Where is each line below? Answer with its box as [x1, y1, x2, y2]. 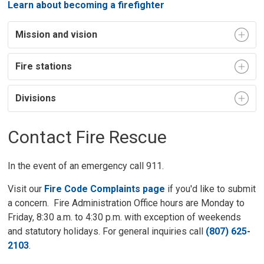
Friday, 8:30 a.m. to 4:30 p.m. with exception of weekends [8, 212, 242, 223]
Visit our [8, 183, 45, 194]
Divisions [15, 93, 57, 104]
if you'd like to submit [167, 183, 256, 194]
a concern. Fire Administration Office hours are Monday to [8, 197, 245, 209]
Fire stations [15, 61, 72, 72]
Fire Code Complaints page [44, 183, 168, 194]
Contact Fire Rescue [8, 127, 167, 147]
